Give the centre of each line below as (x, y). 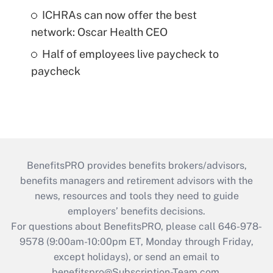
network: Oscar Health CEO (99, 32)
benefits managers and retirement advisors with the (136, 180)
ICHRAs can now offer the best (119, 15)
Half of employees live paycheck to (130, 54)
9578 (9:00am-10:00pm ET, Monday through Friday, (136, 241)
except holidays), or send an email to (136, 257)
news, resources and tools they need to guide (136, 196)
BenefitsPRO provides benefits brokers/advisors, (136, 165)
